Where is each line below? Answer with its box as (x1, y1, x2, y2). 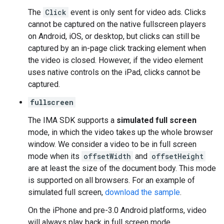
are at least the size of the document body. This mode (28, 163, 216, 173)
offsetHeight (151, 151, 203, 161)
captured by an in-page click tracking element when (28, 43, 206, 53)
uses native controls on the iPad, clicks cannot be (28, 67, 200, 77)
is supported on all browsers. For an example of (28, 175, 195, 185)
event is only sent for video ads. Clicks (68, 7, 206, 17)
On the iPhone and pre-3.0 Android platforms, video (28, 205, 206, 215)
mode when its (28, 151, 81, 161)
